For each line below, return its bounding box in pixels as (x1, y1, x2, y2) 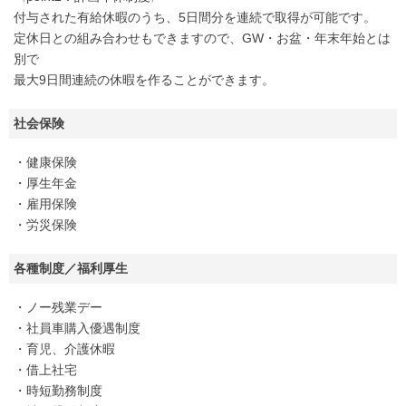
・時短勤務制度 (14, 383, 102, 398)
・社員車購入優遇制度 (14, 321, 140, 335)
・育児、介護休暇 (14, 342, 115, 356)
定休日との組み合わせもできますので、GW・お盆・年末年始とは (14, 31, 391, 45)
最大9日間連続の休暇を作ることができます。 (14, 72, 275, 87)
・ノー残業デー (14, 300, 102, 314)
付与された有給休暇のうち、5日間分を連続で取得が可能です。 (14, 10, 376, 24)
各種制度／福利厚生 (14, 261, 128, 275)
